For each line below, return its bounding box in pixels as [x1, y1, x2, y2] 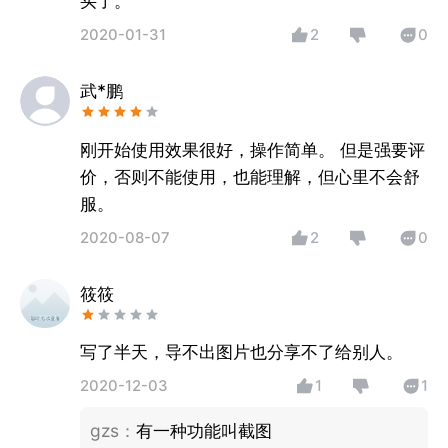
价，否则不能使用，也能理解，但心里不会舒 [79, 165, 420, 187]
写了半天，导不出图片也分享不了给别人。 [79, 341, 403, 363]
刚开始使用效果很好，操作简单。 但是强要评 [79, 138, 425, 160]
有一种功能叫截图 [135, 420, 272, 442]
